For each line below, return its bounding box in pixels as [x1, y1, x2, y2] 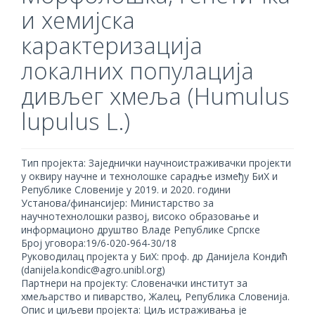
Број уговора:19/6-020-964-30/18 [21, 236, 176, 250]
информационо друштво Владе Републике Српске [21, 223, 260, 236]
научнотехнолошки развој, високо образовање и [21, 210, 259, 223]
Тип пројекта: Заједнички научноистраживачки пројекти [21, 156, 291, 169]
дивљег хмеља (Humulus [21, 80, 290, 112]
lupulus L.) [21, 105, 130, 137]
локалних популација [21, 55, 254, 86]
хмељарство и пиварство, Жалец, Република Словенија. [21, 290, 290, 303]
